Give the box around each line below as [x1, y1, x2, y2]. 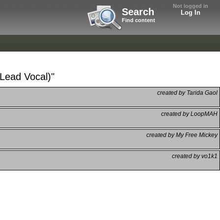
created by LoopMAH [161, 110, 218, 117]
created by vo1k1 [172, 152, 218, 160]
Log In [181, 9, 200, 16]
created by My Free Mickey [146, 131, 218, 138]
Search [122, 6, 154, 17]
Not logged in [173, 3, 208, 9]
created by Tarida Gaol [157, 89, 218, 96]
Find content [122, 17, 155, 23]
